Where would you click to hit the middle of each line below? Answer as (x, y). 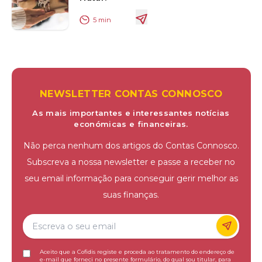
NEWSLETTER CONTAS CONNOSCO (131, 93)
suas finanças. (131, 194)
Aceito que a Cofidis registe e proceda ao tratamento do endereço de (137, 252)
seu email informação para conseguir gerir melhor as (131, 178)
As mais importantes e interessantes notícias (131, 113)
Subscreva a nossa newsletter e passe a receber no (131, 162)
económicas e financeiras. (131, 124)
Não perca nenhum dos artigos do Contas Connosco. (131, 145)
